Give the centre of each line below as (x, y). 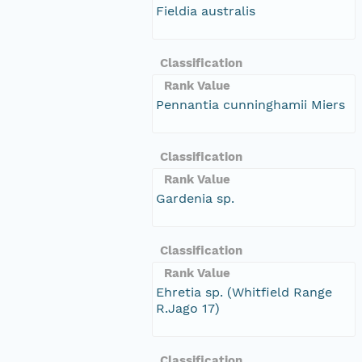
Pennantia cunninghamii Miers (250, 104)
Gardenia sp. (195, 198)
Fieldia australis (206, 11)
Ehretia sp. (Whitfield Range (244, 292)
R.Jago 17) (188, 308)
